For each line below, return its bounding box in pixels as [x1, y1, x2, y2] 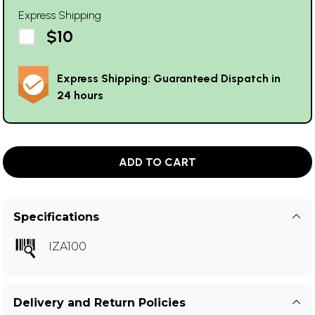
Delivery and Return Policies [13, 296, 186, 310]
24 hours [57, 89, 103, 103]
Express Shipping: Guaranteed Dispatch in [57, 72, 281, 86]
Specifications [13, 210, 99, 224]
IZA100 [49, 240, 86, 254]
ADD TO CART [119, 155, 196, 169]
